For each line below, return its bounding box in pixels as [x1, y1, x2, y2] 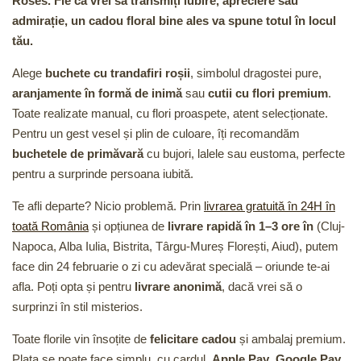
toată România [12, 219, 89, 234]
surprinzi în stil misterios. [12, 300, 143, 314]
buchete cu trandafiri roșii [45, 66, 190, 81]
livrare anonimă [135, 280, 222, 294]
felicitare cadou [150, 332, 236, 346]
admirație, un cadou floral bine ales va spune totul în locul [12, 14, 336, 28]
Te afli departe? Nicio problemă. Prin [12, 199, 204, 214]
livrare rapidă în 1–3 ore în [168, 219, 313, 234]
